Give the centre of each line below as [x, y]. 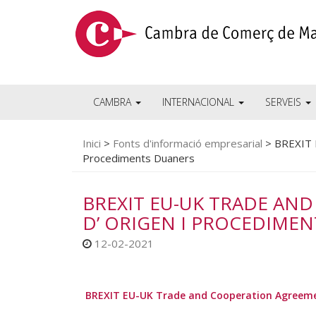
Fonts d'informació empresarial [188, 143]
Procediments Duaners [139, 158]
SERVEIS [285, 102]
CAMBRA [114, 102]
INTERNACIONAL [200, 102]
